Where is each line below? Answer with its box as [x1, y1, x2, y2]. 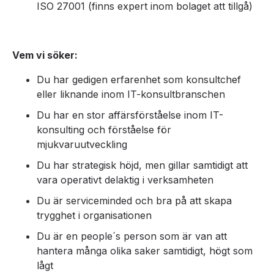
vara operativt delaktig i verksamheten [37, 174, 217, 186]
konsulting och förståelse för [37, 124, 171, 136]
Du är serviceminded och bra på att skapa [37, 194, 232, 207]
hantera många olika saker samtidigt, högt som [37, 245, 253, 257]
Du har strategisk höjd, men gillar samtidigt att [37, 159, 248, 171]
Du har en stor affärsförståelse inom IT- [37, 109, 223, 121]
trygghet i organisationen [37, 209, 152, 221]
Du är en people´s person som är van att [37, 230, 227, 242]
